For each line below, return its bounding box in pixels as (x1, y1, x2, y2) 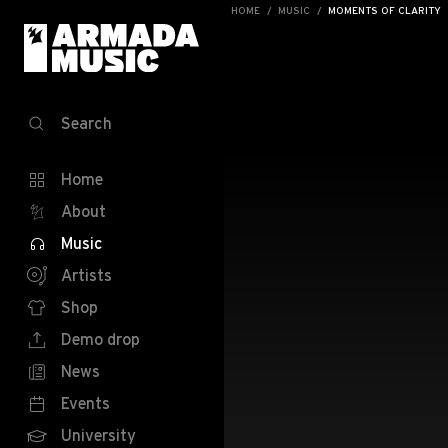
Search (61, 114, 112, 132)
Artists (61, 266, 112, 284)
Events (61, 394, 110, 412)
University (61, 426, 136, 444)
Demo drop (61, 330, 140, 348)
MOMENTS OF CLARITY (328, 5, 441, 16)
